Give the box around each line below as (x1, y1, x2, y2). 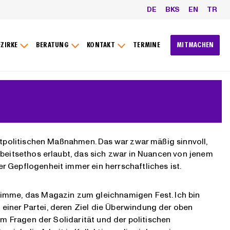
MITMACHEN (176, 41, 214, 50)
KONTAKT (87, 41, 115, 50)
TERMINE (133, 41, 160, 50)
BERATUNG (35, 41, 69, 50)
